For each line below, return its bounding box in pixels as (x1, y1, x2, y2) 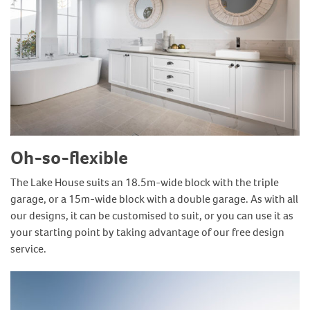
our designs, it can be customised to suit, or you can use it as (10, 208, 293, 223)
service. (10, 241, 46, 256)
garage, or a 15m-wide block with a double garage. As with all (10, 191, 298, 206)
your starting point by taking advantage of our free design (10, 224, 284, 239)
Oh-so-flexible (10, 145, 128, 171)
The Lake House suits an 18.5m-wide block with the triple (10, 174, 279, 190)
